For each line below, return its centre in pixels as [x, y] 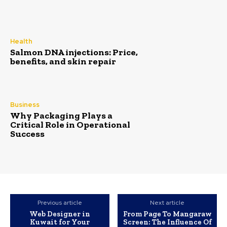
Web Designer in [60, 214]
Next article [167, 202]
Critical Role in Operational [70, 125]
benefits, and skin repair [63, 61]
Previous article [60, 202]
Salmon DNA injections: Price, [74, 52]
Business [25, 105]
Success [27, 134]
